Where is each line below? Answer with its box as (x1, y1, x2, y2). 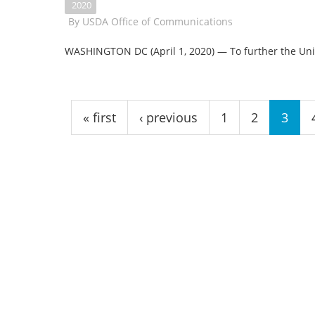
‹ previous (139, 109, 198, 126)
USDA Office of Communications (82, 15, 233, 28)
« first (83, 109, 116, 126)
